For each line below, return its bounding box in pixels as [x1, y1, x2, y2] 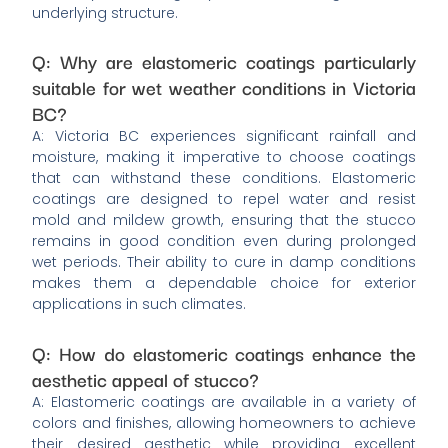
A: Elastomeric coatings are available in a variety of [32, 391, 416, 412]
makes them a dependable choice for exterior [32, 273, 416, 294]
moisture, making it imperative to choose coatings [32, 147, 416, 168]
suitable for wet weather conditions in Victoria [32, 72, 416, 102]
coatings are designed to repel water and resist [32, 189, 416, 210]
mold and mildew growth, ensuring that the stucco [32, 210, 416, 231]
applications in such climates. [32, 294, 247, 315]
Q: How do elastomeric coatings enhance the [32, 337, 416, 367]
